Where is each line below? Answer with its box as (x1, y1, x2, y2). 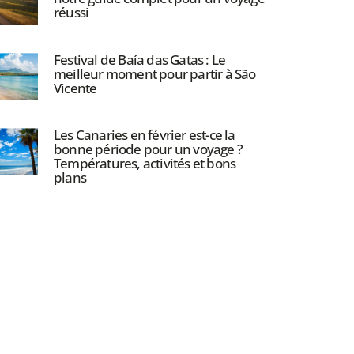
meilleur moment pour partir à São (53, 64, 256, 83)
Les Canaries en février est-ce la (53, 125, 235, 144)
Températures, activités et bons (53, 153, 236, 172)
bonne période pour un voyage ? (53, 139, 243, 158)
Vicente (53, 78, 97, 97)
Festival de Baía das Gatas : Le (53, 50, 226, 69)
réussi (53, 3, 89, 22)
